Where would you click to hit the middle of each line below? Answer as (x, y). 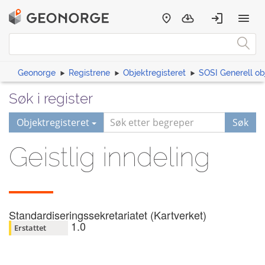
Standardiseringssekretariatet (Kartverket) (108, 215)
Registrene (89, 73)
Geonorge (37, 73)
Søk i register (51, 98)
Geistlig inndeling (109, 157)
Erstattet (30, 227)
